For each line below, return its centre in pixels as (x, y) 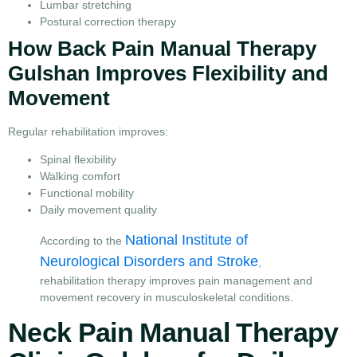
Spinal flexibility (78, 160)
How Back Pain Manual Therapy (162, 48)
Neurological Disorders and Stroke (149, 262)
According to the (82, 241)
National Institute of (186, 240)
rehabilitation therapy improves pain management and (176, 281)
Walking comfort (80, 177)
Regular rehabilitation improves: (88, 131)
